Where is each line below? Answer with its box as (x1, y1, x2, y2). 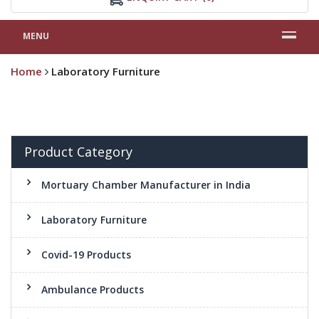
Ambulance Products (41, 283, 144, 296)
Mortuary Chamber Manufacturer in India (41, 178, 251, 192)
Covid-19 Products (41, 248, 131, 261)
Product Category (24, 143, 132, 160)
